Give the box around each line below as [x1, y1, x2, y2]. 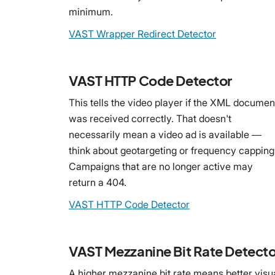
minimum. [69, 5, 113, 18]
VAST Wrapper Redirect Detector [69, 27, 216, 40]
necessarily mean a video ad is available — [69, 128, 261, 141]
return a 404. [69, 176, 126, 188]
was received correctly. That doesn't [69, 112, 231, 125]
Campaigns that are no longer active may [69, 160, 253, 172]
